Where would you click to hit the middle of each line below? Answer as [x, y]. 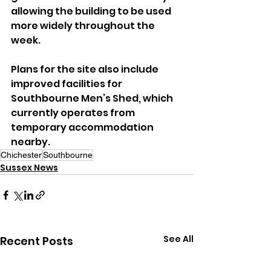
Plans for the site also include [86, 70]
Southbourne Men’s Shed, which [93, 99]
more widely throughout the [84, 26]
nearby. [31, 142]
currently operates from [74, 113]
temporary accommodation [83, 128]
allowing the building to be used [92, 11]
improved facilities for [67, 84]
